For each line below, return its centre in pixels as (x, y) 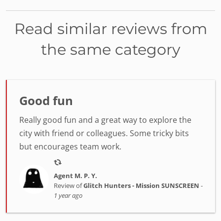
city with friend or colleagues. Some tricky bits (104, 133)
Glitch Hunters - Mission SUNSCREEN (141, 185)
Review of (68, 185)
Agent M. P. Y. (75, 176)
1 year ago (68, 195)
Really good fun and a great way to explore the (105, 120)
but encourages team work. (70, 147)
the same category (110, 50)
